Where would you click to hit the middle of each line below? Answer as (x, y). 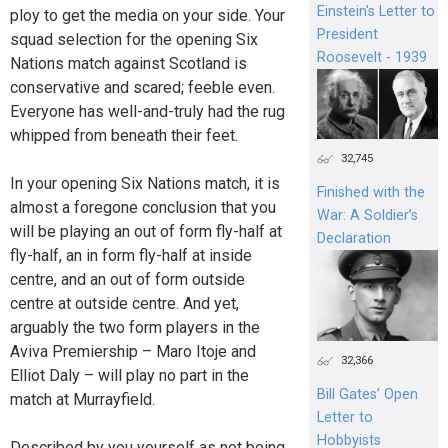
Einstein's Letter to (375, 11)
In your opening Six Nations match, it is (145, 184)
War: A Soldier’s (367, 216)
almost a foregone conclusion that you (143, 208)
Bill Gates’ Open (367, 395)
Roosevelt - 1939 (371, 57)
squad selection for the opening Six (134, 40)
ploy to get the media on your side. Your (147, 16)
